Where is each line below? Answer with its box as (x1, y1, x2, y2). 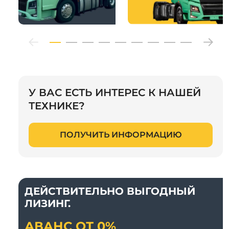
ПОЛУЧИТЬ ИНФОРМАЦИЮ (59, 129, 182, 140)
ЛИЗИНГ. (25, 195, 71, 210)
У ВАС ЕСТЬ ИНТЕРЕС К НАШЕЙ (29, 86, 201, 99)
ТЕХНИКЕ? (29, 99, 85, 112)
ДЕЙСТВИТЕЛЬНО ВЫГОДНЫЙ (25, 183, 195, 197)
